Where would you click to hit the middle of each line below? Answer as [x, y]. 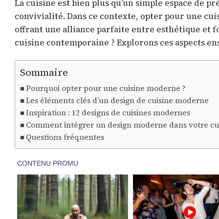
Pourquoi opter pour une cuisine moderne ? [106, 88]
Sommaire [44, 73]
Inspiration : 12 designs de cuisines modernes [108, 113]
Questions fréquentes [65, 137]
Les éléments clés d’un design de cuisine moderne [118, 101]
